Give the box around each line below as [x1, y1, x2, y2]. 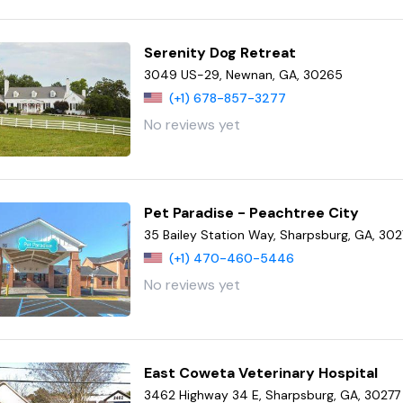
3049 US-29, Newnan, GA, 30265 [144, 67, 344, 84]
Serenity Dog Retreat [144, 43, 297, 63]
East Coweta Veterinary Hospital [144, 363, 379, 383]
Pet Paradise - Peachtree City [144, 203, 360, 223]
